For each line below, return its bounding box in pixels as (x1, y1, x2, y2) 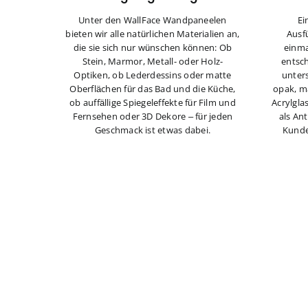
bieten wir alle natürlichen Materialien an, (65, 27, 240, 41)
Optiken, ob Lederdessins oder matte (74, 69, 232, 82)
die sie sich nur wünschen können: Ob (73, 41, 232, 54)
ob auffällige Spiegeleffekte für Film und (69, 96, 236, 109)
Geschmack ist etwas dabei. (94, 124, 211, 137)
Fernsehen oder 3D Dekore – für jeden (72, 110, 233, 123)
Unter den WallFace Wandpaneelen (78, 14, 227, 27)
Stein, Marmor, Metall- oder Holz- (82, 55, 223, 68)
